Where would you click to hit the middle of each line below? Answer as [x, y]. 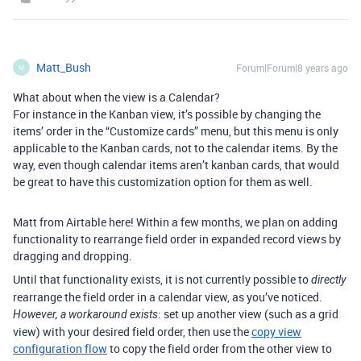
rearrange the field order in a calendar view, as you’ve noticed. [168, 297]
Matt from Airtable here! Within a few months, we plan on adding [175, 222]
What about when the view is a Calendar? [116, 98]
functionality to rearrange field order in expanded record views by [177, 239]
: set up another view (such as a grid [248, 314]
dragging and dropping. [73, 256]
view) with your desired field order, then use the [132, 332]
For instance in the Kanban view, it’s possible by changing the [167, 114]
